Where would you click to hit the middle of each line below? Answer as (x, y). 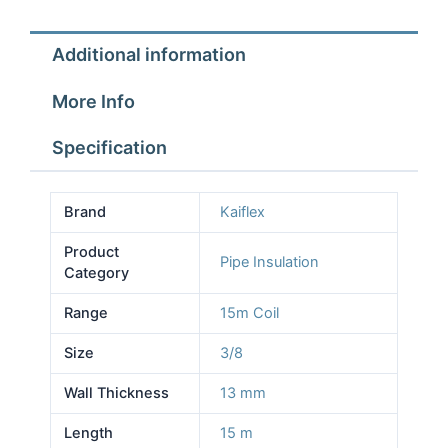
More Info (93, 101)
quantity (56, 124)
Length (89, 432)
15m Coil (249, 312)
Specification (109, 148)
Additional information (148, 54)
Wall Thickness (117, 392)
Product (92, 251)
